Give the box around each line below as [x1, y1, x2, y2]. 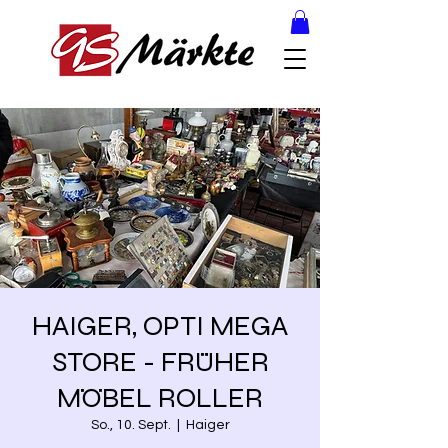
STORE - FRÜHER [51, 345, 269, 379]
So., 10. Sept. [90, 418, 171, 432]
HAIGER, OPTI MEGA [32, 309, 288, 343]
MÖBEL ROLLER [57, 381, 263, 415]
